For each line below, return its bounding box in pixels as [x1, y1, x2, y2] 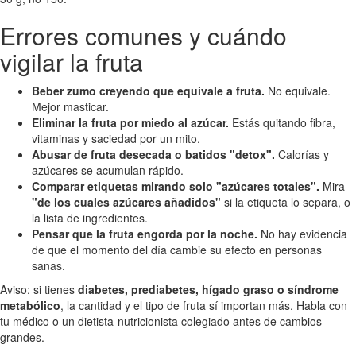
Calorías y [275, 145, 329, 162]
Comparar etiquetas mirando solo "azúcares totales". [32, 177, 319, 194]
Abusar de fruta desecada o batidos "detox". [32, 145, 275, 162]
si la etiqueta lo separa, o [221, 193, 350, 210]
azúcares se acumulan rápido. [32, 161, 184, 178]
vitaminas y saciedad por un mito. [32, 130, 200, 146]
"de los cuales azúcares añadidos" [32, 193, 221, 210]
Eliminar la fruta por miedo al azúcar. [32, 114, 229, 130]
